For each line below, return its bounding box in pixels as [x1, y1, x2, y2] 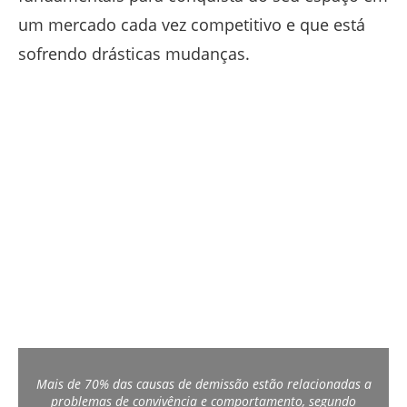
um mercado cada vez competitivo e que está [18, 14, 365, 36]
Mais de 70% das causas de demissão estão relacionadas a [35, 375, 372, 393]
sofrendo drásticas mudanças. [18, 43, 250, 65]
